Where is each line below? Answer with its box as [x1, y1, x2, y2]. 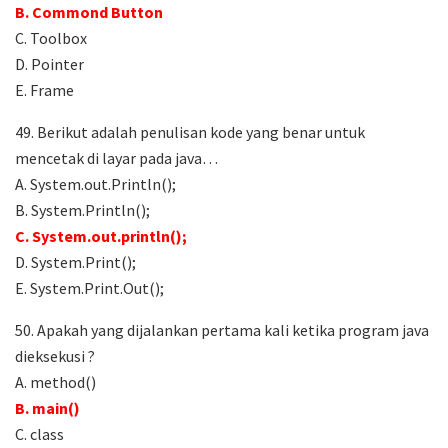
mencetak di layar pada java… [15, 148, 218, 169]
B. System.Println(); [15, 200, 150, 221]
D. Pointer [15, 54, 84, 75]
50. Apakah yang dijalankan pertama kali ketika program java [15, 320, 429, 341]
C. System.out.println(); [15, 226, 187, 247]
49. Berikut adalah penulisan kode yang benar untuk [15, 122, 365, 143]
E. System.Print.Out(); [15, 278, 164, 299]
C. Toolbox [15, 28, 87, 49]
